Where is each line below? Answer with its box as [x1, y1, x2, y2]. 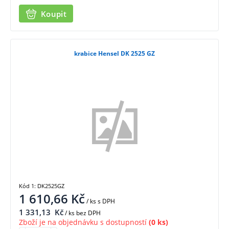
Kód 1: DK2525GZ [19, 181, 64, 190]
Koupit [41, 8, 66, 19]
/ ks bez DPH [63, 208, 101, 217]
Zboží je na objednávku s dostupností [19, 217, 147, 227]
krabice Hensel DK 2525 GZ [74, 49, 155, 58]
